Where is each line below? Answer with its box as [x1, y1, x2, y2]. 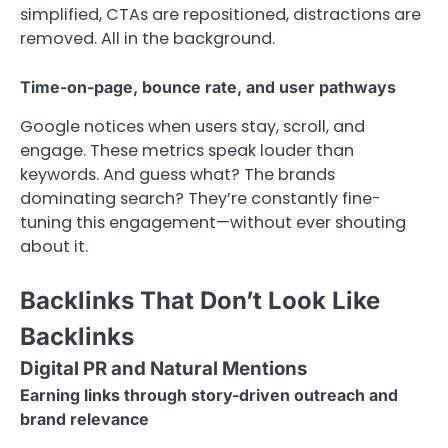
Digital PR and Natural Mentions [20, 357, 307, 381]
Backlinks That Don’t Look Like [20, 286, 380, 316]
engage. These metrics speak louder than [20, 139, 354, 163]
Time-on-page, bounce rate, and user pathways [20, 76, 396, 97]
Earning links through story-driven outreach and [20, 385, 398, 406]
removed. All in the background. [20, 26, 275, 50]
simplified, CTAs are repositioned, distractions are [20, 2, 421, 26]
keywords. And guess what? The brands [20, 163, 335, 187]
